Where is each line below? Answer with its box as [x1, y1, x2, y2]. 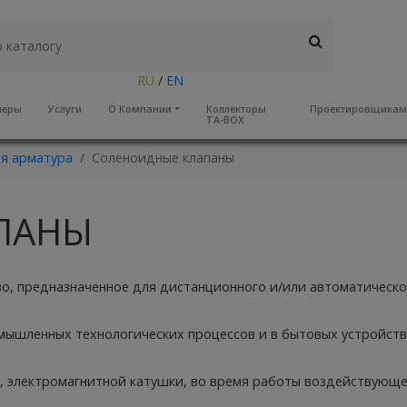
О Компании [107, 101, 172, 115]
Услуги [48, 101, 83, 115]
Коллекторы [205, 101, 266, 115]
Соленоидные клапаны [92, 149, 234, 166]
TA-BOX [205, 112, 244, 126]
